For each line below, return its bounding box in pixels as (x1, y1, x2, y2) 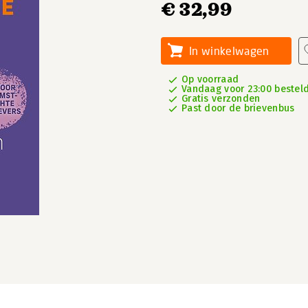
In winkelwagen (189, 44, 269, 57)
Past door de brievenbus (181, 102, 295, 114)
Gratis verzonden (181, 93, 261, 104)
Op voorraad (181, 74, 239, 85)
